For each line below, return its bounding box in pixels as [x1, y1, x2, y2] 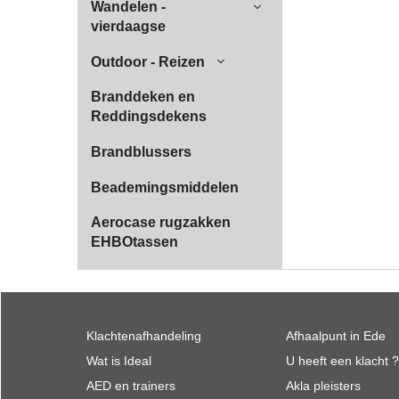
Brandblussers [91, 144, 191, 159]
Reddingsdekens [91, 109, 207, 124]
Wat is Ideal [86, 354, 151, 368]
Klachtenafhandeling [86, 329, 201, 343]
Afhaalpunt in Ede [286, 329, 386, 343]
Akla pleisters [286, 379, 361, 393]
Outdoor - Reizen [91, 54, 205, 69]
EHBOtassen [91, 234, 178, 249]
